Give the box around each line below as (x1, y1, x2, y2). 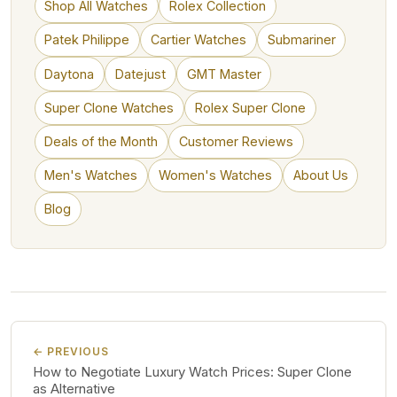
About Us (292, 167, 348, 183)
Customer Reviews (178, 133, 293, 149)
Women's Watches (158, 167, 272, 183)
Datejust (114, 66, 166, 82)
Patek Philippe (44, 32, 130, 48)
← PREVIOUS (33, 345, 109, 359)
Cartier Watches (150, 32, 246, 48)
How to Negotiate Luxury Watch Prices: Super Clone (33, 363, 352, 381)
